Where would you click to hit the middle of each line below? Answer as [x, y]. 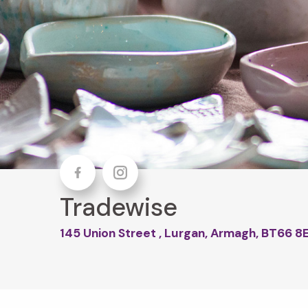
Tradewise [119, 207]
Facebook [96, 187]
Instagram [138, 187]
